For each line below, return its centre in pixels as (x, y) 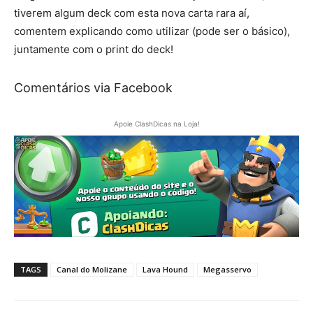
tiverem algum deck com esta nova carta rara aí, (132, 13)
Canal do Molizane (92, 269)
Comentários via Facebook (93, 87)
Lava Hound (165, 269)
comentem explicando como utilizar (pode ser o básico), (152, 31)
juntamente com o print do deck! (94, 49)
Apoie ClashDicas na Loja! (156, 123)
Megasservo (227, 269)
